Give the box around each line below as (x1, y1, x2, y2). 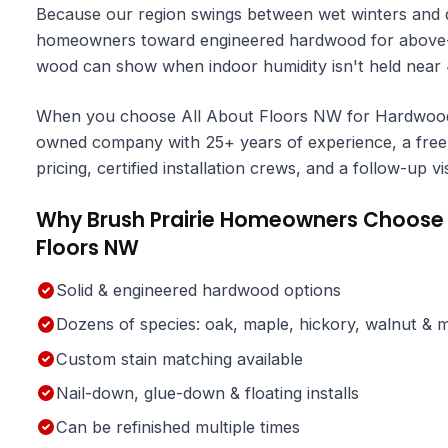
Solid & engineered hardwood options (55, 280, 341, 301)
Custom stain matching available (55, 348, 303, 369)
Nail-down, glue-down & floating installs (55, 382, 359, 403)
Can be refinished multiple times (55, 417, 300, 437)
